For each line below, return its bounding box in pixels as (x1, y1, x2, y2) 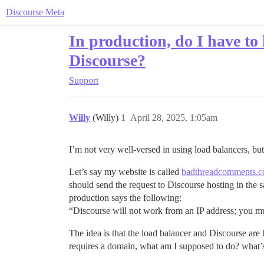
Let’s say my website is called (69, 167, 181, 177)
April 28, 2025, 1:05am (130, 113, 217, 123)
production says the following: (69, 193, 181, 203)
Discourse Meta (6, 7, 64, 17)
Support (69, 75, 98, 85)
